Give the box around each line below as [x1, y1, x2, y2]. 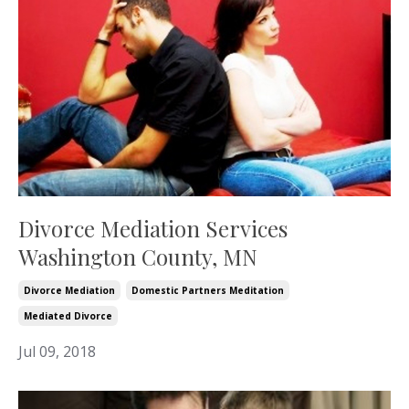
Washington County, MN [18, 242, 257, 272]
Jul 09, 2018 [18, 341, 96, 362]
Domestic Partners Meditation [131, 284, 284, 298]
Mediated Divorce [24, 309, 112, 323]
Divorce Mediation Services [18, 214, 288, 244]
